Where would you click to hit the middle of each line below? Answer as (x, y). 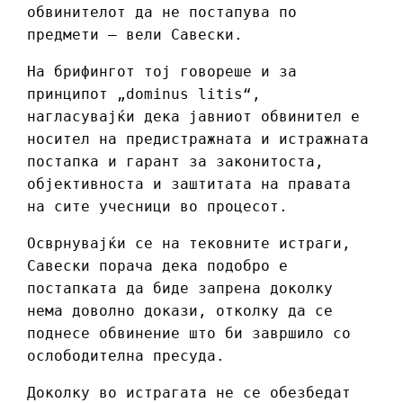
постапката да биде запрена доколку (180, 289)
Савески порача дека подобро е (157, 266)
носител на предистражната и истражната (198, 139)
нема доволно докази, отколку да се (180, 311)
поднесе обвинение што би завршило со (189, 334)
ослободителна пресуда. (126, 356)
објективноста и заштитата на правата (189, 184)
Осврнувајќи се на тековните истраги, (189, 244)
